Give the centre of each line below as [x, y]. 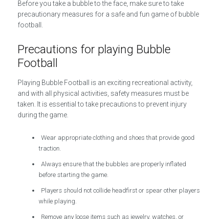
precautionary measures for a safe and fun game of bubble [108, 14]
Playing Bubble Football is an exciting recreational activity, [105, 83]
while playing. [58, 201]
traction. [50, 148]
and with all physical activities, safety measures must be [103, 93]
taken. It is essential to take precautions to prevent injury [102, 104]
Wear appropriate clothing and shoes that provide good [118, 138]
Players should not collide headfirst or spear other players [121, 190]
